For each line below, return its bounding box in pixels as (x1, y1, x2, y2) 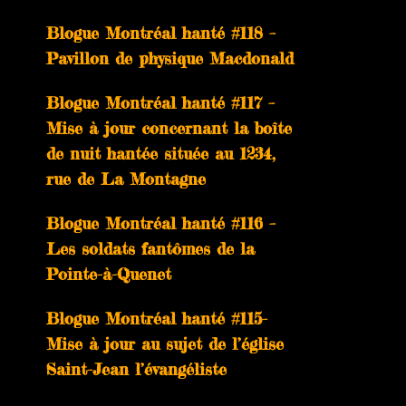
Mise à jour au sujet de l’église (46, 333, 284, 353)
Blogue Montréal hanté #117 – (46, 92, 275, 112)
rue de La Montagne (46, 169, 206, 188)
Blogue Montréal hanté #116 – (46, 213, 275, 233)
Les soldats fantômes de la (46, 238, 255, 258)
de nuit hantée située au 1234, (46, 143, 275, 163)
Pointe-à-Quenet (46, 264, 171, 284)
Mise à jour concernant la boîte (46, 118, 292, 138)
